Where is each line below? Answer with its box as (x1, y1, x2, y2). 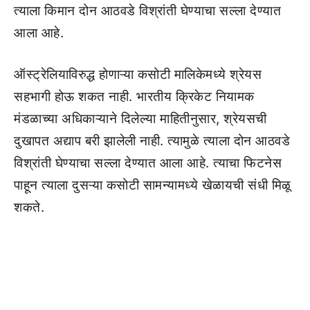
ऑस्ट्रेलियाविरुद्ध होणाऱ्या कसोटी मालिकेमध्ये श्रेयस (14, 66, 262, 82)
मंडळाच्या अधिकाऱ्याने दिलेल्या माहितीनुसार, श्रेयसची (14, 111, 267, 127)
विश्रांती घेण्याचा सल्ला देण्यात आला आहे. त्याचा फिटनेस (14, 155, 282, 171)
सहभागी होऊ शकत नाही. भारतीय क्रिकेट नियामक (14, 89, 255, 104)
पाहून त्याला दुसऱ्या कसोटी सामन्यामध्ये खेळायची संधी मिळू (14, 177, 291, 193)
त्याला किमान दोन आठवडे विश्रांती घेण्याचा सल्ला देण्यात (14, 2, 281, 19)
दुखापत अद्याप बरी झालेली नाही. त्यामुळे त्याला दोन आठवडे (14, 133, 290, 149)
